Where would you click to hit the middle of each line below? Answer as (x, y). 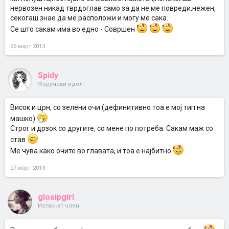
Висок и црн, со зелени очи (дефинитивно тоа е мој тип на (108, 107)
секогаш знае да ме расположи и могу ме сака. (89, 18)
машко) (24, 119)
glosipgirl (56, 197)
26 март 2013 (28, 46)
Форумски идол (60, 84)
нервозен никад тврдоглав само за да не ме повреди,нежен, (113, 8)
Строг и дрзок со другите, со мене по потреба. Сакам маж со (112, 128)
